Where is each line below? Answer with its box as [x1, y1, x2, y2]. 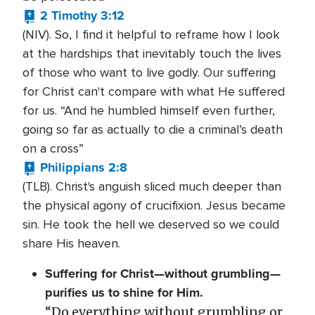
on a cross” [22, 141, 84, 156]
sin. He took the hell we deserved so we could [22, 217, 279, 232]
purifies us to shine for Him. [45, 283, 207, 302]
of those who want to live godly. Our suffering [22, 65, 276, 80]
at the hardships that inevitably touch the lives [22, 46, 281, 61]
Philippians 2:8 [40, 158, 127, 176]
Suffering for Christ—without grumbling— [45, 264, 281, 283]
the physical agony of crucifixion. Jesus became [22, 198, 285, 213]
